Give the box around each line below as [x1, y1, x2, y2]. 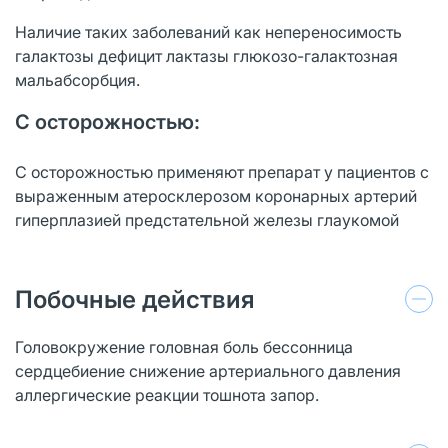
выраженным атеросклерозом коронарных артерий [15, 185, 417, 206]
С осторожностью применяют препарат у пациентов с [15, 161, 429, 182]
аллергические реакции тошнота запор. [15, 384, 319, 405]
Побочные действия [15, 284, 255, 314]
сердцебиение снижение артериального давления [15, 360, 401, 381]
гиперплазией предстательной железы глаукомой [15, 209, 399, 230]
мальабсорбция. [15, 69, 140, 90]
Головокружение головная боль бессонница [15, 336, 353, 357]
